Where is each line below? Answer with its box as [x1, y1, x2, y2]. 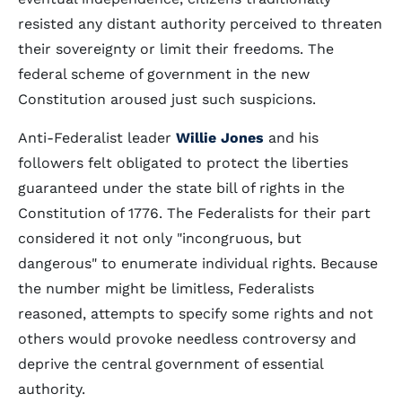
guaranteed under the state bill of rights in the [18, 179, 345, 197]
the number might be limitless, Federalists [18, 280, 314, 297]
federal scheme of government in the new [18, 66, 310, 83]
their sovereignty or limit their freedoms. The [18, 40, 334, 57]
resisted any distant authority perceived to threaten [18, 15, 382, 32]
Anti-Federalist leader [18, 129, 176, 146]
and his [264, 129, 319, 146]
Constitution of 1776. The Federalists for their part [18, 205, 371, 222]
